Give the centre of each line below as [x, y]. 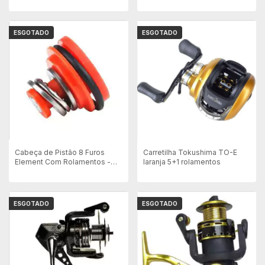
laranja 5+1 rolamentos [182, 161]
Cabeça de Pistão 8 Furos [60, 152]
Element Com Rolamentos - [63, 161]
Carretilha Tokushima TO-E [190, 152]
